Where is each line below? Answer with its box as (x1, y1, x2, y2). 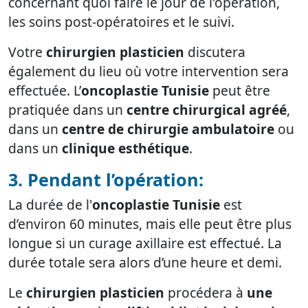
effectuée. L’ (8, 81, 81, 100)
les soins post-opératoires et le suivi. (8, 12, 234, 32)
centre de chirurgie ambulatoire (62, 120, 274, 139)
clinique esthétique (62, 139, 189, 158)
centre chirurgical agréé (126, 100, 287, 120)
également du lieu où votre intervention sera (8, 62, 289, 81)
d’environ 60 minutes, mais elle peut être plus (8, 214, 291, 234)
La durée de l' (8, 195, 92, 214)
